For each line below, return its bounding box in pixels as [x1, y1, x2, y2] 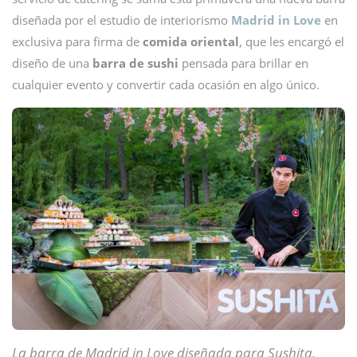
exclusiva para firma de [12, 33, 143, 49]
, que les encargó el [239, 33, 344, 49]
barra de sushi [92, 55, 178, 71]
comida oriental [143, 33, 239, 49]
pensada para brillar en [178, 55, 308, 71]
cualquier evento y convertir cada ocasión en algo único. [12, 76, 320, 92]
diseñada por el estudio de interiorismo [12, 12, 231, 28]
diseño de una [12, 55, 92, 71]
